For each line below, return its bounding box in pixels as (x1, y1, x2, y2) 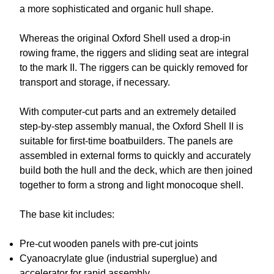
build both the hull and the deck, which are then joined (20, 165, 253, 176)
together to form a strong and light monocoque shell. (20, 180, 243, 191)
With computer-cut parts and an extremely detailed (20, 106, 236, 117)
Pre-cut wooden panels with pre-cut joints (20, 239, 198, 250)
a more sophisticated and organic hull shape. (20, 4, 213, 15)
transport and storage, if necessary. (20, 77, 170, 88)
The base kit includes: (20, 209, 114, 220)
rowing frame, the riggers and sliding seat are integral (20, 48, 249, 59)
